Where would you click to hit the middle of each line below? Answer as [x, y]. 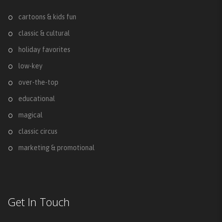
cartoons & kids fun [47, 17]
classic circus [38, 131]
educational [37, 98]
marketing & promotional [56, 147]
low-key [30, 66]
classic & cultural [44, 33]
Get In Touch [39, 201]
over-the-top [38, 82]
